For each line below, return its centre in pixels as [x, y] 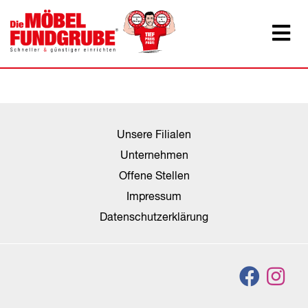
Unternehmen [154, 156]
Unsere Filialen [154, 135]
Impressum [154, 197]
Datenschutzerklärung [154, 218]
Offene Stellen [154, 177]
